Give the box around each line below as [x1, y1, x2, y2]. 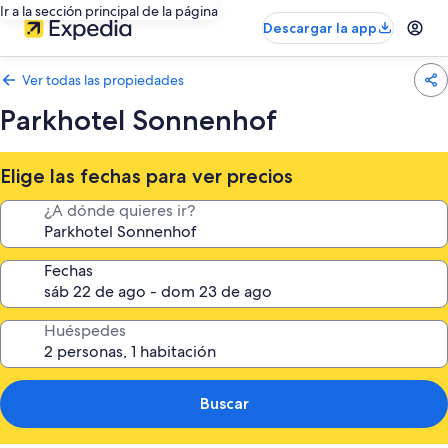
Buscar [199, 394, 249, 413]
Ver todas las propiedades [22, 71, 184, 89]
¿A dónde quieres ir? [44, 200, 195, 221]
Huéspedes [44, 320, 126, 341]
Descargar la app [263, 19, 377, 37]
